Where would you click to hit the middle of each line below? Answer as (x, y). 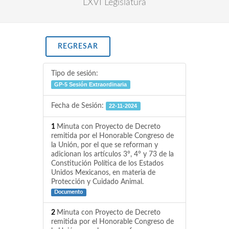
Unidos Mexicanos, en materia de (103, 173)
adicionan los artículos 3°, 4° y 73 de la (112, 154)
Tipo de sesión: (75, 74)
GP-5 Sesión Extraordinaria (91, 84)
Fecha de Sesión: (78, 106)
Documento (69, 192)
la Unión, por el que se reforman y (105, 145)
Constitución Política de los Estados (107, 164)
